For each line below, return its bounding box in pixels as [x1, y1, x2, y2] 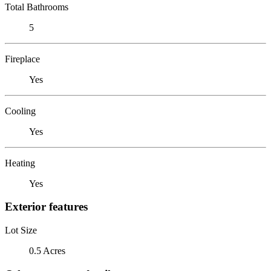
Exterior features [5, 200, 88, 214]
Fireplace [5, 53, 40, 64]
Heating [5, 157, 35, 168]
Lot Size [5, 224, 37, 235]
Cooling [5, 105, 36, 116]
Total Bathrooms [5, 1, 68, 12]
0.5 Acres [29, 245, 65, 256]
